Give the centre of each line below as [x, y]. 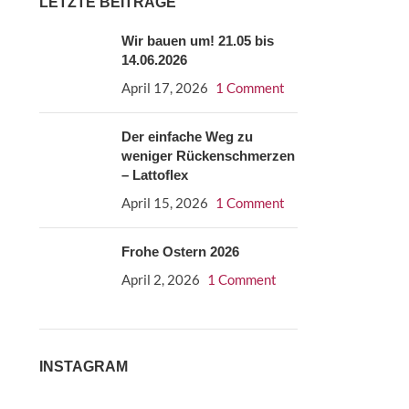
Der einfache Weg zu [187, 136]
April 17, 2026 [164, 88]
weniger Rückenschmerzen [208, 156]
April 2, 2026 [160, 279]
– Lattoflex [154, 175]
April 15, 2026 [164, 203]
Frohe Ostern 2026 [180, 252]
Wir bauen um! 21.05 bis [197, 41]
